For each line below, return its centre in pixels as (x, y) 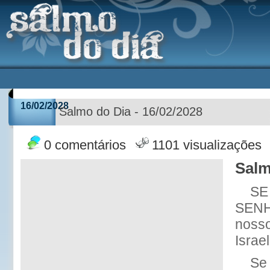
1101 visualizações (207, 145)
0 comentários (85, 145)
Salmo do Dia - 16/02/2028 (131, 111)
